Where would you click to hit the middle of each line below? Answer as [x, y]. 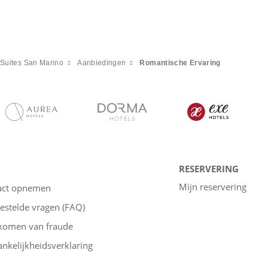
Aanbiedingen [102, 63]
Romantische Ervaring [180, 63]
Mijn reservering [213, 186]
